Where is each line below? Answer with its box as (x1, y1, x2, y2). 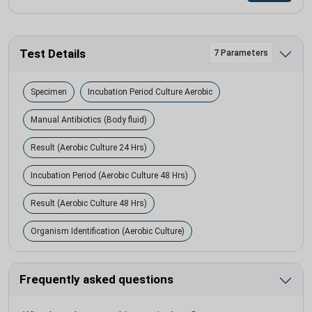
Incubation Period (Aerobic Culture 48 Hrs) (31, 171, 188, 181)
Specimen (31, 87, 67, 97)
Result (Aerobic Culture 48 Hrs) (31, 198, 147, 209)
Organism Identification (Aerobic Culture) (31, 226, 185, 237)
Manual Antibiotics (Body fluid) (31, 115, 147, 125)
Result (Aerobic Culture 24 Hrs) (31, 143, 147, 153)
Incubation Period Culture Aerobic (88, 87, 212, 97)
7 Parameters (214, 47, 268, 58)
